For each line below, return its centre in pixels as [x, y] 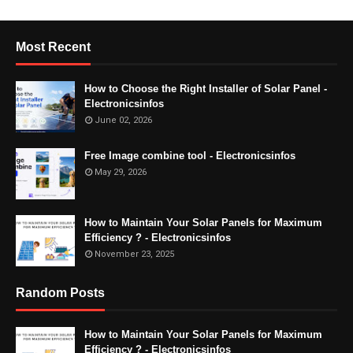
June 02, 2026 [123, 120]
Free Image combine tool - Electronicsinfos [190, 156]
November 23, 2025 [134, 254]
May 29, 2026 [121, 172]
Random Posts [60, 293]
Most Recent [53, 47]
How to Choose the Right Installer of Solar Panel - [206, 89]
